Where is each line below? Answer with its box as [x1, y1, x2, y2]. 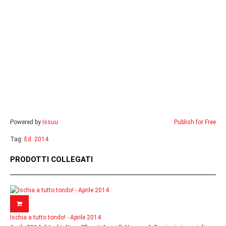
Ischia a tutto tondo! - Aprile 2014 [10, 214, 101, 221]
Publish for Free [174, 119, 216, 126]
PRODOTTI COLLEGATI [10, 155, 93, 164]
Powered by [10, 119, 42, 126]
